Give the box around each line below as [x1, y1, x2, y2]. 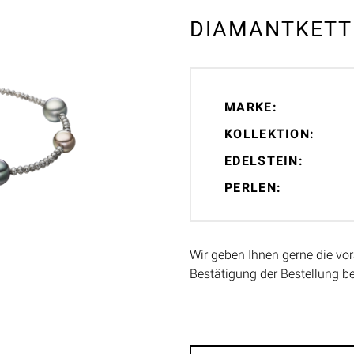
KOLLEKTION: [224, 126, 315, 142]
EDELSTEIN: [224, 153, 303, 169]
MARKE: [224, 100, 277, 115]
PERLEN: [224, 180, 282, 196]
